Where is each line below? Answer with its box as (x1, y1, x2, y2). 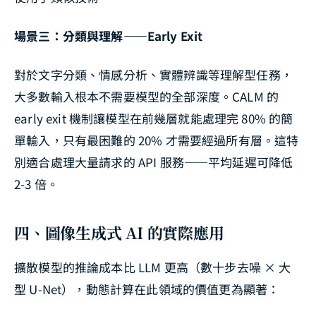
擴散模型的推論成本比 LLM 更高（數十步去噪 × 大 (14, 258, 291, 276)
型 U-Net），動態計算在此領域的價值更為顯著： (14, 280, 280, 298)
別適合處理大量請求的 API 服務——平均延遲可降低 (14, 153, 293, 171)
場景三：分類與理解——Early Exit (14, 27, 203, 45)
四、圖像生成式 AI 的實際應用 (14, 221, 224, 244)
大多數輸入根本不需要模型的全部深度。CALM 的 (14, 87, 279, 106)
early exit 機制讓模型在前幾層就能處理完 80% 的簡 (14, 109, 293, 128)
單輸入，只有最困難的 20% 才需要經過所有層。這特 (14, 131, 299, 150)
